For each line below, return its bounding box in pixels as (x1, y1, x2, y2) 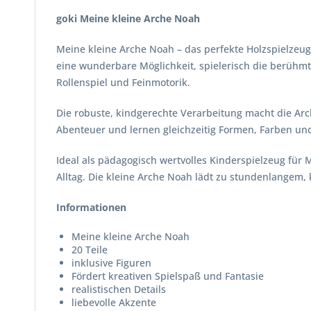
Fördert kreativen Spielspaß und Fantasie (72, 269, 264, 283)
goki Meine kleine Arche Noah (56, 12, 200, 25)
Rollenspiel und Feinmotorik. (56, 76, 190, 89)
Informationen (56, 201, 126, 214)
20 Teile (72, 243, 108, 256)
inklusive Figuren (72, 256, 151, 269)
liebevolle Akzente (72, 296, 156, 309)
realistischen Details (72, 283, 166, 296)
